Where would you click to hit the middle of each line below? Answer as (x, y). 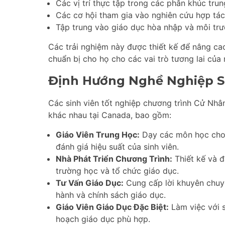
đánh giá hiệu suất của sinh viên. (117, 146)
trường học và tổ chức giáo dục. (117, 171)
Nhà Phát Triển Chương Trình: (114, 158)
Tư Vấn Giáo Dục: (90, 183)
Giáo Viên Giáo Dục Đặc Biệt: (112, 207)
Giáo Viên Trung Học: (98, 134)
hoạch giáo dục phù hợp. (103, 219)
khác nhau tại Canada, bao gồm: (110, 115)
